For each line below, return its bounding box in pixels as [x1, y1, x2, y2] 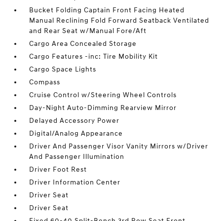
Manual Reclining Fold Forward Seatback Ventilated [29, 16, 210, 25]
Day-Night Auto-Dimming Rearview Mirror [29, 104, 177, 112]
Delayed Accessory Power [29, 116, 120, 125]
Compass [29, 78, 61, 86]
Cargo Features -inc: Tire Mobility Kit [29, 52, 158, 61]
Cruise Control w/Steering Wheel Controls [29, 91, 177, 99]
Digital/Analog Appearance [29, 129, 123, 138]
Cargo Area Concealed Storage [29, 39, 137, 48]
